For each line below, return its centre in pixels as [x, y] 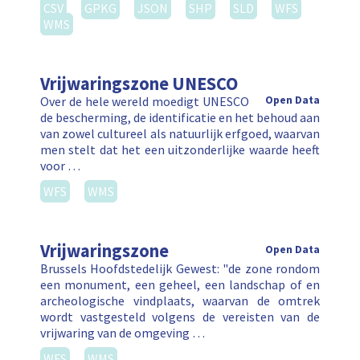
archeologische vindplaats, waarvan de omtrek [180, 301]
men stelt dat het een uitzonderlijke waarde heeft [180, 150]
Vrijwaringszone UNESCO [139, 84]
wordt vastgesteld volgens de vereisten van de [180, 317]
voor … [60, 166]
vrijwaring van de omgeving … [123, 333]
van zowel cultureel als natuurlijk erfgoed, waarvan [180, 134]
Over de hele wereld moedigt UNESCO [145, 102]
